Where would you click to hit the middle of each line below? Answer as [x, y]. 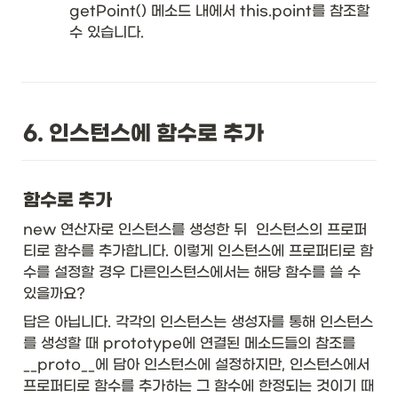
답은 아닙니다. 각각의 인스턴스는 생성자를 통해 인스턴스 [198, 322]
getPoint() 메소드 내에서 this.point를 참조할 [219, 11]
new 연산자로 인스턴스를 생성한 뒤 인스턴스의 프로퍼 [195, 230]
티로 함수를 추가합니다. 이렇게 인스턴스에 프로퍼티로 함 [198, 251]
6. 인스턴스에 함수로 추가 [143, 133]
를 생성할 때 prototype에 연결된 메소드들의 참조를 [189, 344]
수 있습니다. [109, 32]
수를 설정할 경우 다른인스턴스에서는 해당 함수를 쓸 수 [192, 273]
